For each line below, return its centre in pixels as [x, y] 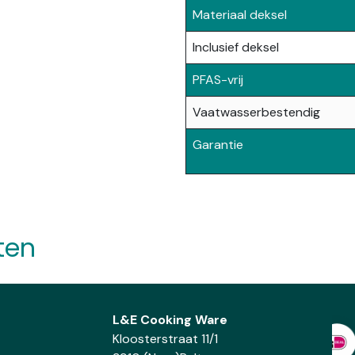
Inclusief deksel [236, 47]
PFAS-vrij [218, 80]
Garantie [218, 145]
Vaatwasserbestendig [256, 112]
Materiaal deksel [240, 15]
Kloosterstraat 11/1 [166, 339]
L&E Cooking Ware [170, 320]
